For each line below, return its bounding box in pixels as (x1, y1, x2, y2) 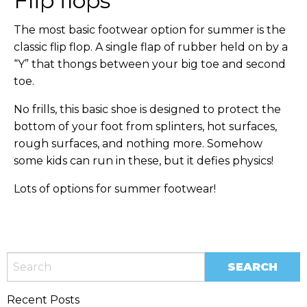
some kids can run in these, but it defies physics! (14, 154, 273, 167)
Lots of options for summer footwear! (14, 182, 216, 195)
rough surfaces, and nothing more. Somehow (14, 137, 262, 150)
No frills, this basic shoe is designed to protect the (14, 103, 281, 116)
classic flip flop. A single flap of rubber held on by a (14, 40, 288, 53)
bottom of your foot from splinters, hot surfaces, (14, 120, 277, 133)
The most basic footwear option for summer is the (14, 23, 286, 36)
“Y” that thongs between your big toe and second (14, 58, 286, 71)
